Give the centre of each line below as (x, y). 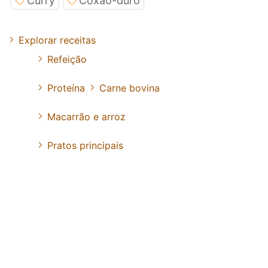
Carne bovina (130, 88)
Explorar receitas (57, 40)
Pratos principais (85, 146)
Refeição (67, 60)
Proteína (66, 88)
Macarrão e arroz (86, 117)
